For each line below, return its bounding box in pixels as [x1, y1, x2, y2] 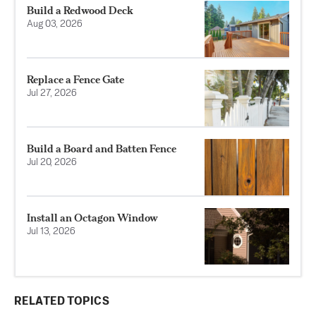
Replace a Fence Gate [27, 73, 124, 87]
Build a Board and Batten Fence [27, 142, 176, 156]
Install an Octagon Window [27, 211, 158, 225]
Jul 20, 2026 [27, 158, 77, 168]
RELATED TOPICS [14, 296, 109, 308]
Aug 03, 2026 [27, 20, 83, 30]
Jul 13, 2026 [27, 227, 75, 237]
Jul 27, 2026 [27, 89, 77, 99]
